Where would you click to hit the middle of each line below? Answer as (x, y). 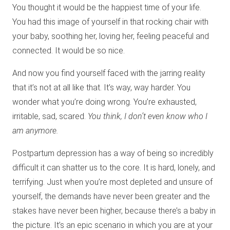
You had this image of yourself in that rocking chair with (110, 22)
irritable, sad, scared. (50, 116)
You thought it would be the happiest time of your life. (107, 7)
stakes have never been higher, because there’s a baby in (114, 210)
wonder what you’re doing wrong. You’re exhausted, (104, 102)
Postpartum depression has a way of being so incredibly (113, 153)
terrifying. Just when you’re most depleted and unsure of (112, 182)
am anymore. (35, 130)
